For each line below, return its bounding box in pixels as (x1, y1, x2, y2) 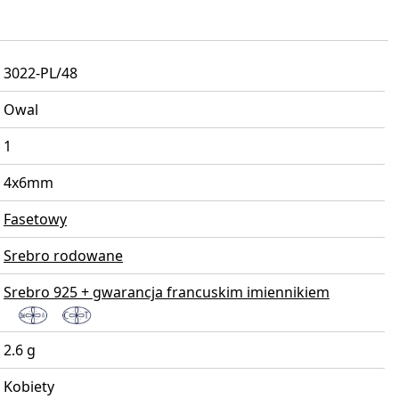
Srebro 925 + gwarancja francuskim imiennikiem (4, 282, 330, 303)
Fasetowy (4, 209, 67, 230)
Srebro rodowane (4, 246, 123, 266)
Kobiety (4, 377, 54, 397)
